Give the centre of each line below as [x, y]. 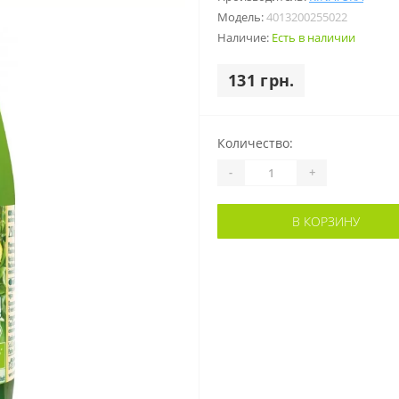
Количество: [255, 142]
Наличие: [244, 37]
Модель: [242, 16]
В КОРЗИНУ [326, 221]
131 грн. [261, 80]
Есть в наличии [313, 37]
